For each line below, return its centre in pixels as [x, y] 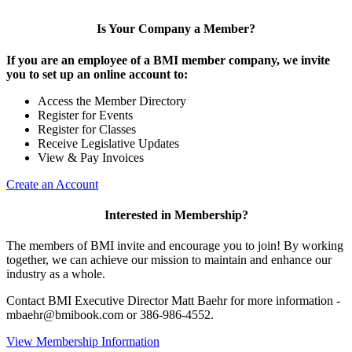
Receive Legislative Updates [108, 143]
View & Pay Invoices [91, 157]
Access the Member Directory [112, 101]
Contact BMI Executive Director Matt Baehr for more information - [173, 301]
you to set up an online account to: [97, 74]
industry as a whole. [56, 274]
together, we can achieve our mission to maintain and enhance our [169, 260]
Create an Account [52, 184]
